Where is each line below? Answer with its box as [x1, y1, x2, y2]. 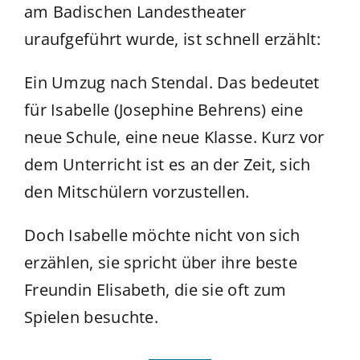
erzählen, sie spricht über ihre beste [23, 251, 298, 273]
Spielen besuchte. [23, 305, 159, 328]
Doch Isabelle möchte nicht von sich [23, 223, 301, 246]
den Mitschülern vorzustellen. [23, 180, 250, 202]
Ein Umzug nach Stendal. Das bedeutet [23, 71, 320, 93]
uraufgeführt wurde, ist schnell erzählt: [23, 27, 321, 50]
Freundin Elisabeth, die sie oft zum [23, 278, 287, 301]
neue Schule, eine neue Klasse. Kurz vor [23, 125, 325, 148]
